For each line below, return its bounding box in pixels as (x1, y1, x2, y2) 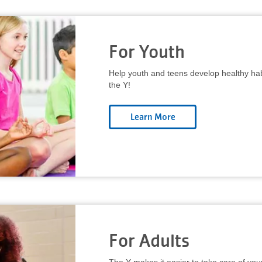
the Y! (109, 80, 130, 89)
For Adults (109, 229, 189, 251)
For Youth (109, 40, 185, 63)
